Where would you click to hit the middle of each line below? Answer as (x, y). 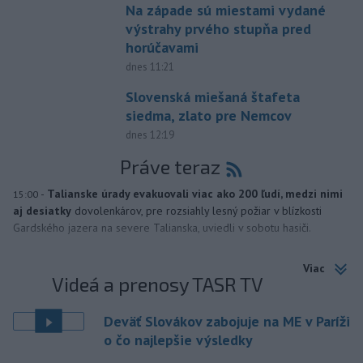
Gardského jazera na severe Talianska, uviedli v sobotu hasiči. (162, 227)
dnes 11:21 (149, 66)
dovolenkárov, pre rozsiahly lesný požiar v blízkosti (198, 210)
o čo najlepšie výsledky (178, 340)
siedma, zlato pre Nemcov (208, 115)
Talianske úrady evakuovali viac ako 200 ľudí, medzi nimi (195, 193)
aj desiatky (42, 210)
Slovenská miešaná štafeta (212, 96)
